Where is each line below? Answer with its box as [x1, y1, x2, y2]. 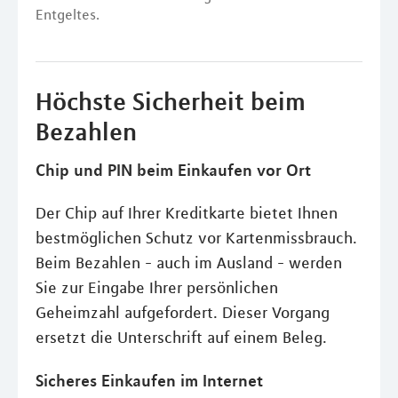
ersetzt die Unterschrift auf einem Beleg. [36, 328, 327, 347]
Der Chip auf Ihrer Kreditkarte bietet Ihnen [36, 203, 338, 223]
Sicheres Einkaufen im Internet [36, 370, 263, 390]
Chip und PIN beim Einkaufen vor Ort [36, 160, 311, 179]
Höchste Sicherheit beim [36, 86, 306, 116]
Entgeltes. [36, 5, 99, 23]
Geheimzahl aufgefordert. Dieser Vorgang [36, 303, 330, 322]
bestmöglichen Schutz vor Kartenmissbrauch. [36, 228, 357, 248]
